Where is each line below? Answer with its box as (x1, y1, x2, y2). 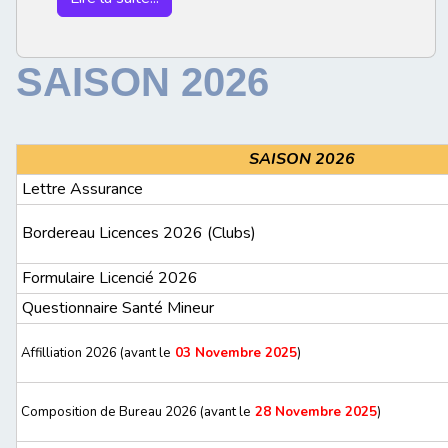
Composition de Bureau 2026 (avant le (18, 403, 251, 422)
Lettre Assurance (18, 178, 143, 201)
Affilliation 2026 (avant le (18, 344, 171, 363)
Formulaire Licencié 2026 (18, 267, 198, 290)
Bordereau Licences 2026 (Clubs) (18, 222, 256, 245)
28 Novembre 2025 (255, 403, 377, 422)
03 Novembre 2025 (171, 344, 297, 363)
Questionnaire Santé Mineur (18, 297, 218, 320)
